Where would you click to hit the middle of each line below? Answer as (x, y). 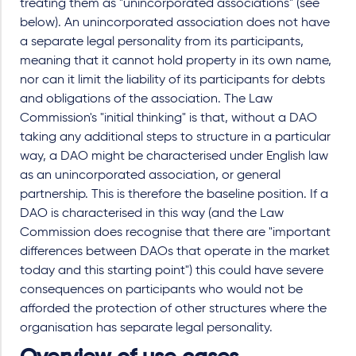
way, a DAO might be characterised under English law (174, 156)
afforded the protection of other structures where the (173, 309)
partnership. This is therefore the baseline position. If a (174, 194)
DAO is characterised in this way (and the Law (152, 213)
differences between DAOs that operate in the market (175, 252)
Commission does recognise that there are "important (175, 232)
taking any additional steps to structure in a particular (175, 137)
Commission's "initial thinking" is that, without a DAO (168, 118)
